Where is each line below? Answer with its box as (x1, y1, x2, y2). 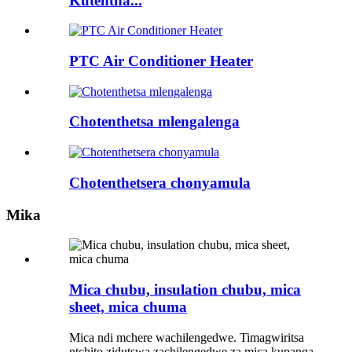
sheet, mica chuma (69, 298, 187, 315)
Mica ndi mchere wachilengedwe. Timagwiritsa (69, 330, 304, 344)
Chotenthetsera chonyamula (69, 174, 251, 191)
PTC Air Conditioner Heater (69, 52, 253, 69)
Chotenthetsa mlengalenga (69, 113, 240, 130)
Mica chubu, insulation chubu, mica (69, 280, 301, 298)
